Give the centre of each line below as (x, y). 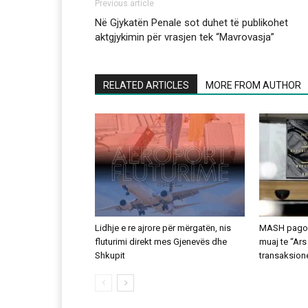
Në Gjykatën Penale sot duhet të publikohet (191, 23)
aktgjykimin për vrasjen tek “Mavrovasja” (185, 37)
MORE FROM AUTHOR (253, 86)
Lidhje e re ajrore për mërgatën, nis (163, 228)
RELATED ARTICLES (146, 86)
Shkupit (110, 256)
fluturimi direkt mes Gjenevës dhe (161, 242)
